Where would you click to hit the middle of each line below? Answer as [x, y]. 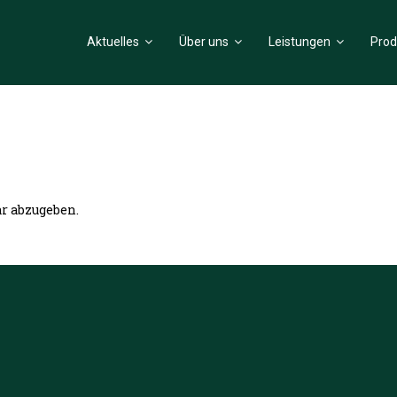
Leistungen [300, 42]
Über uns [204, 42]
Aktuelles [113, 42]
